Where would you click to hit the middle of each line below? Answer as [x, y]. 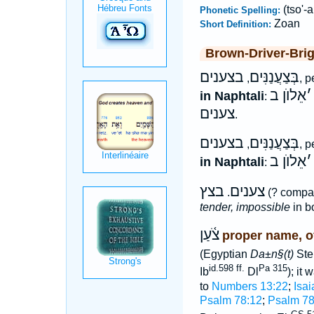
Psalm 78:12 [231, 300]
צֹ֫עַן [209, 235]
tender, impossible [245, 207]
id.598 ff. [226, 268]
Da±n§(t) [272, 254]
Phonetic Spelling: [241, 10]
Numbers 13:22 [250, 286]
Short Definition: [237, 24]
